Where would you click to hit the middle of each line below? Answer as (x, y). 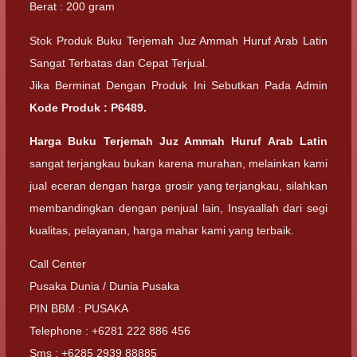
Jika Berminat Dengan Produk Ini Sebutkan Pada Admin (178, 85)
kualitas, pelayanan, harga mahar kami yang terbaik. (162, 230)
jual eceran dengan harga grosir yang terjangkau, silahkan (178, 185)
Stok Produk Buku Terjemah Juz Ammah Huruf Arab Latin (178, 40)
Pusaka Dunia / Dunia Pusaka (104, 286)
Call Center (58, 264)
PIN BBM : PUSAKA (79, 308)
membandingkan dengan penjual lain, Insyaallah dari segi (178, 208)
